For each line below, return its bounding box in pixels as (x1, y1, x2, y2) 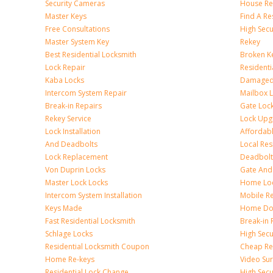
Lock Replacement (45, 152, 108, 162)
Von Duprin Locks (45, 165, 105, 175)
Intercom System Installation (45, 190, 142, 200)
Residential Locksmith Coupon (45, 241, 149, 252)
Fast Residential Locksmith (45, 216, 135, 226)
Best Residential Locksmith (45, 49, 136, 60)
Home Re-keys (45, 254, 94, 264)
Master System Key (45, 37, 109, 47)
